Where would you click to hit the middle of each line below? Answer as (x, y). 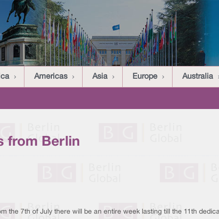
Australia (198, 77)
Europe (145, 77)
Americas (51, 77)
